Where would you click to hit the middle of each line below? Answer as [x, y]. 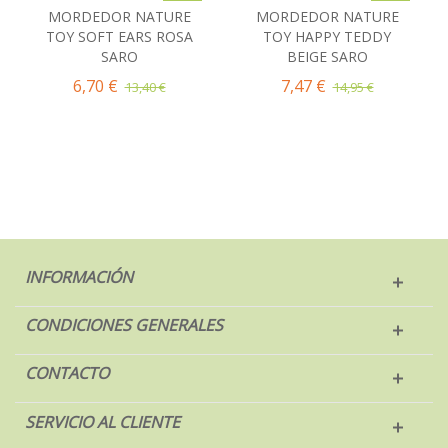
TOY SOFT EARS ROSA [119, 36]
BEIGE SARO [327, 56]
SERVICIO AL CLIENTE [102, 421]
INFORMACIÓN [79, 276]
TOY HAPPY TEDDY [327, 36]
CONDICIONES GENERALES [124, 324]
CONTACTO [67, 372]
